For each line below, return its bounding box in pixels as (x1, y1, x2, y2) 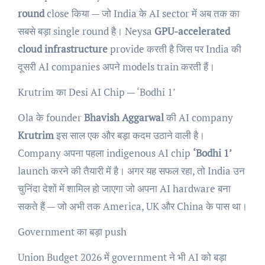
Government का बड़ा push (17, 224, 127, 238)
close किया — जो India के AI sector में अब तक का (44, 6, 240, 20)
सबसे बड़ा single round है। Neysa (17, 24, 154, 38)
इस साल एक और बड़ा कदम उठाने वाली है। (53, 128, 205, 142)
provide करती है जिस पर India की (107, 41, 241, 56)
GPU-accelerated (154, 24, 230, 38)
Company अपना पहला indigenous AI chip (17, 146, 193, 160)
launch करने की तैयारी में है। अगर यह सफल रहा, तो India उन (17, 163, 245, 177)
